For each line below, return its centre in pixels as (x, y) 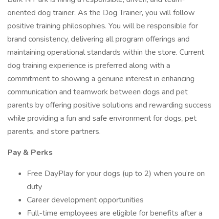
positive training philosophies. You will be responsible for (103, 26)
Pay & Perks (30, 153)
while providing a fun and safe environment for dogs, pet (102, 118)
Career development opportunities (85, 200)
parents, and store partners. (54, 131)
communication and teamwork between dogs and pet (98, 92)
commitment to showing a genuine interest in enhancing (101, 79)
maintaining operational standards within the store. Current (106, 52)
